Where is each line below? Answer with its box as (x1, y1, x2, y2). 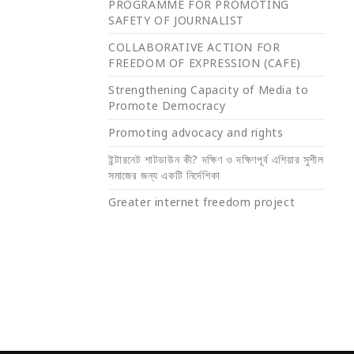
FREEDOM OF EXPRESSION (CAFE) (108, 55, 301, 70)
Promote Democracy (108, 97, 226, 113)
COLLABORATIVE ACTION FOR (108, 39, 281, 55)
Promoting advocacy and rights (108, 125, 284, 141)
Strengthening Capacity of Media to (108, 81, 309, 97)
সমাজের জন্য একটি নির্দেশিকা (108, 168, 220, 183)
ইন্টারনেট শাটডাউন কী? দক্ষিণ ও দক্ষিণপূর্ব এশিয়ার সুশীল (108, 152, 324, 168)
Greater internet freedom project (108, 194, 296, 210)
